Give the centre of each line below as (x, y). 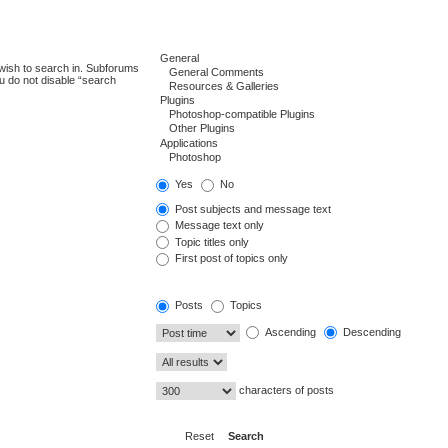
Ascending (288, 331)
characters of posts (284, 389)
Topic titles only (210, 241)
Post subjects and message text (251, 208)
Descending (370, 331)
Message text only (217, 225)
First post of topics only (229, 258)
